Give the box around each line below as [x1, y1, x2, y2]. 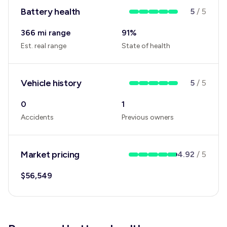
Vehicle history [21, 78, 82, 89]
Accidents [21, 113, 54, 122]
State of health [122, 42, 170, 50]
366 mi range [21, 28, 71, 37]
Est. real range [21, 42, 66, 50]
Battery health [21, 6, 80, 17]
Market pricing [21, 149, 80, 160]
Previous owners [122, 113, 174, 122]
